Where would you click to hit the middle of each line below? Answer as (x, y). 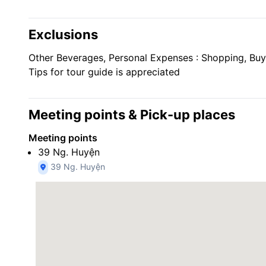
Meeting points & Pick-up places (132, 115)
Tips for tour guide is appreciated (104, 72)
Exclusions (63, 34)
